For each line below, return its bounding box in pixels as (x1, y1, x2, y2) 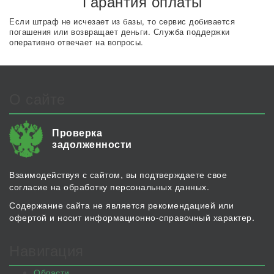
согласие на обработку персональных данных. (9, 180, 209, 193)
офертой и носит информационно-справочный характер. (9, 211, 254, 223)
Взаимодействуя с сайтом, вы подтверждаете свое (9, 168, 227, 180)
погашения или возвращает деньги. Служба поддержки (9, 26, 230, 37)
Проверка (52, 125, 102, 139)
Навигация (9, 239, 84, 261)
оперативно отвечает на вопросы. (9, 36, 144, 48)
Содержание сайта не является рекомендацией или (9, 199, 234, 211)
